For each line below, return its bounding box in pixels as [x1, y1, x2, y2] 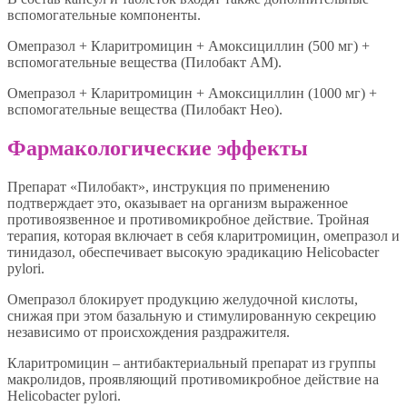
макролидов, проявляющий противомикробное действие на [7, 371, 379, 387]
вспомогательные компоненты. [7, 6, 201, 23]
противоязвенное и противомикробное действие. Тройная [7, 211, 369, 227]
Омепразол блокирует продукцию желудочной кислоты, [7, 291, 358, 307]
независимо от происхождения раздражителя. [7, 323, 290, 340]
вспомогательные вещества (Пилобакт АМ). [7, 54, 282, 70]
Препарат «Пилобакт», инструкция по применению [7, 178, 330, 194]
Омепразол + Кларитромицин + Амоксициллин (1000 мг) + [7, 84, 377, 101]
